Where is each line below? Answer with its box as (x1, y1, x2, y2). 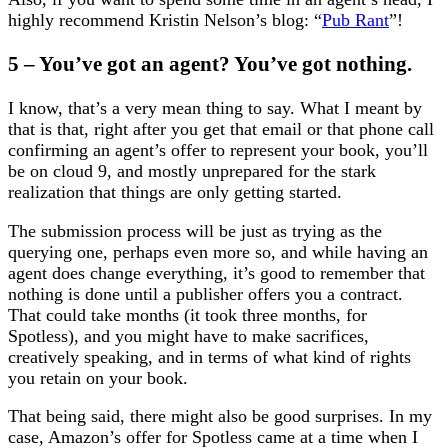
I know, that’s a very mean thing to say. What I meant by (8, 97, 422, 118)
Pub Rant (322, 9, 389, 30)
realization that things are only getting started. (8, 181, 342, 202)
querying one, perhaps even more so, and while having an (8, 241, 428, 262)
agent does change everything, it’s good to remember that (8, 262, 425, 283)
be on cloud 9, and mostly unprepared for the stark (8, 160, 376, 181)
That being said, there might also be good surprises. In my (8, 406, 432, 427)
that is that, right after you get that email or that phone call (8, 118, 434, 139)
